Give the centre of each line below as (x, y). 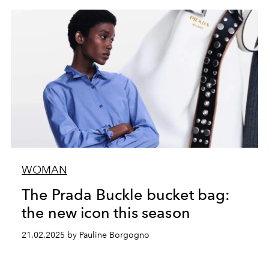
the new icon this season (106, 213)
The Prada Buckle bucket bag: (126, 195)
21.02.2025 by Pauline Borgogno (85, 235)
